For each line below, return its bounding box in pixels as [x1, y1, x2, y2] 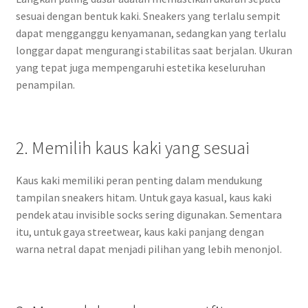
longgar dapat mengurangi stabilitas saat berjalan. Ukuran [15, 43, 292, 57]
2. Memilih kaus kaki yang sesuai [15, 136, 250, 159]
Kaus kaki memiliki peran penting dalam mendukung [15, 173, 263, 187]
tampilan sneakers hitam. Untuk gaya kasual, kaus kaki [15, 190, 272, 204]
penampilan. [15, 77, 75, 91]
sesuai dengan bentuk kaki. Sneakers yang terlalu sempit [15, 8, 280, 23]
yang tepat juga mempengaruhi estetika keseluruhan [15, 60, 265, 74]
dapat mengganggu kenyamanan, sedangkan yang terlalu [15, 25, 286, 40]
